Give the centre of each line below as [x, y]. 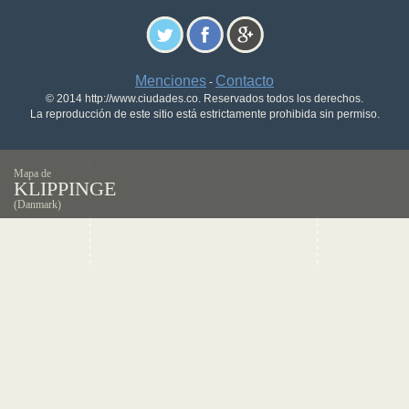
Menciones [171, 81]
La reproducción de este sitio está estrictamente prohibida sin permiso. [204, 114]
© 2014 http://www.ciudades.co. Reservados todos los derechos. [204, 99]
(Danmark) [37, 204]
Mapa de [32, 173]
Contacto [245, 81]
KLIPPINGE [65, 189]
